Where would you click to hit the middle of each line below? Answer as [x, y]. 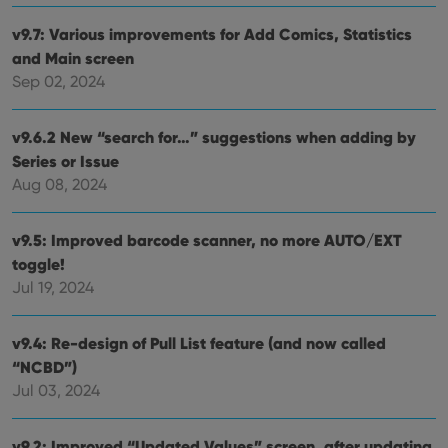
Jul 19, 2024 [53, 287]
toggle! [38, 264]
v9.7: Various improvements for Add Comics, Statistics [212, 34]
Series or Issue [65, 161]
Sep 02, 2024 [58, 81]
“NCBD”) [44, 367]
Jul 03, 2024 [56, 390]
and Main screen [73, 58]
